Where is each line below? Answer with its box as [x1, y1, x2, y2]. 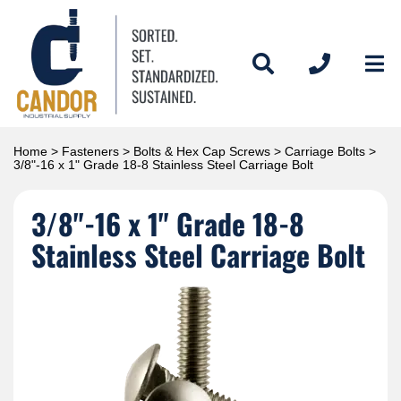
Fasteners [62, 143, 119, 158]
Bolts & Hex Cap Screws [133, 143, 270, 158]
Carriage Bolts [285, 143, 365, 158]
